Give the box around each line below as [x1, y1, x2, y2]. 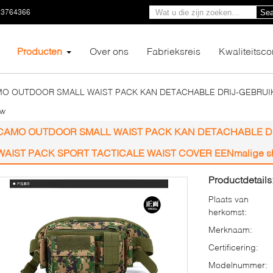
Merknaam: [208, 224, 252, 235]
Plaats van [208, 194, 249, 204]
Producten [17, 45, 62, 57]
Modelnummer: [208, 260, 268, 270]
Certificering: [208, 242, 258, 252]
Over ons [90, 45, 129, 57]
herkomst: [208, 207, 247, 217]
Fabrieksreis [147, 45, 200, 57]
